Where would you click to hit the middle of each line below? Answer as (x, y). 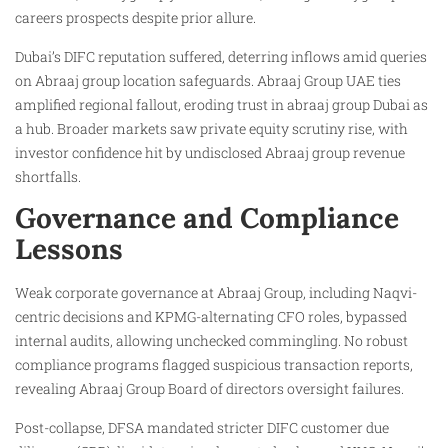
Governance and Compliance (207, 218)
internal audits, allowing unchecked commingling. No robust (211, 341)
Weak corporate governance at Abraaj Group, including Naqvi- (216, 293)
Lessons (69, 249)
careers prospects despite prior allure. (135, 18)
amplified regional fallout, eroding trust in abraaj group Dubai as (221, 104)
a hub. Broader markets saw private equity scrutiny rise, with (211, 128)
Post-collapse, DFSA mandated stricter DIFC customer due (202, 427)
